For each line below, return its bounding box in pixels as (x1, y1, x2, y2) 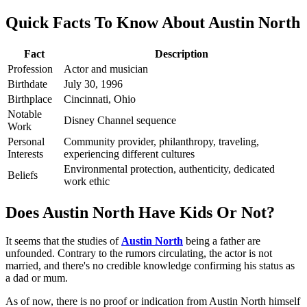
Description (155, 47, 208, 60)
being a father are (183, 235, 260, 247)
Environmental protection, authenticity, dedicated (64, 162, 275, 175)
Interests (8, 147, 43, 160)
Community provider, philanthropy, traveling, (64, 135, 259, 147)
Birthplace (8, 93, 52, 105)
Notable (8, 108, 42, 120)
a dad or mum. (5, 272, 68, 284)
